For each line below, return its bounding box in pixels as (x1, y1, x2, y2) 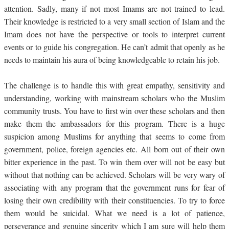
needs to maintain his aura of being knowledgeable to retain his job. (4, 54, 222, 65)
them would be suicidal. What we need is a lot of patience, (4, 208, 225, 219)
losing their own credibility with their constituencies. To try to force (4, 195, 225, 206)
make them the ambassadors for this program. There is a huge (4, 118, 225, 129)
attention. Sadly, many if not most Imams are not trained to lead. (4, 3, 225, 14)
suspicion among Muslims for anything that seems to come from (4, 131, 225, 142)
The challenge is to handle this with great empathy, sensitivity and (4, 80, 225, 91)
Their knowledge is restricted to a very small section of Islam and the (4, 16, 225, 27)
